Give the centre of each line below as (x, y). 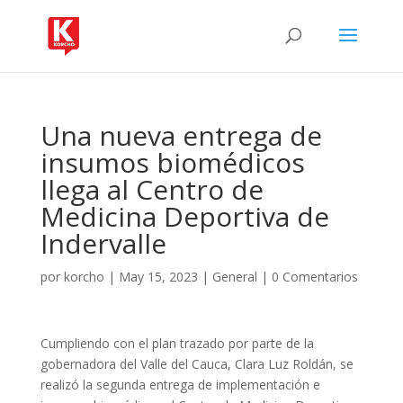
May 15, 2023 (158, 277)
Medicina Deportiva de (184, 216)
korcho (84, 277)
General (234, 277)
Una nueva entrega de (181, 135)
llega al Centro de (152, 189)
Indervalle (103, 243)
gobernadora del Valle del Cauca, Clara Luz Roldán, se (197, 364)
